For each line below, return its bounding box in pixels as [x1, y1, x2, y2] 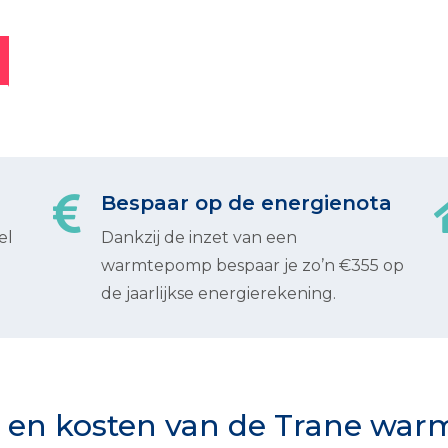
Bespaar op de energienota [101, 191, 392, 215]
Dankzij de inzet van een [101, 228, 297, 247]
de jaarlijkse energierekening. [101, 284, 336, 303]
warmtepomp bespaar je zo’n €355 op [101, 256, 404, 275]
